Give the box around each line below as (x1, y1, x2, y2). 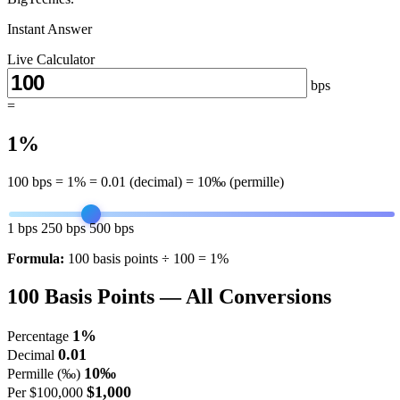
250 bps (41, 220, 86, 236)
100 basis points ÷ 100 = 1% (68, 250, 229, 266)
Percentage (7, 328, 69, 344)
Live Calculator (7, 52, 95, 67)
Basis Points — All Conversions (39, 284, 331, 308)
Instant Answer (7, 21, 92, 37)
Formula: (7, 250, 64, 266)
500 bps (89, 220, 134, 236)
